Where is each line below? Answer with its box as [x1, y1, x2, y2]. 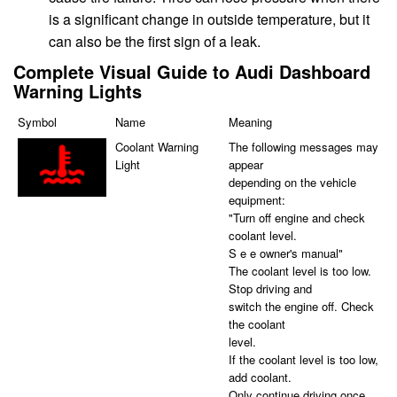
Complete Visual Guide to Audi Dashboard [13, 58, 370, 85]
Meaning [228, 113, 272, 131]
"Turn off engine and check [228, 209, 365, 227]
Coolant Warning [114, 138, 198, 156]
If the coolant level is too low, [228, 351, 378, 369]
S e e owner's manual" [228, 245, 343, 262]
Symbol [17, 113, 57, 131]
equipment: [228, 191, 285, 209]
